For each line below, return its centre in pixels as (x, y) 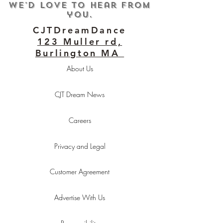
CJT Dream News (80, 94)
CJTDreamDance (80, 30)
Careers (80, 120)
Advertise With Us (80, 197)
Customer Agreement (80, 171)
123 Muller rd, (80, 42)
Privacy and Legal (80, 146)
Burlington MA (80, 53)
